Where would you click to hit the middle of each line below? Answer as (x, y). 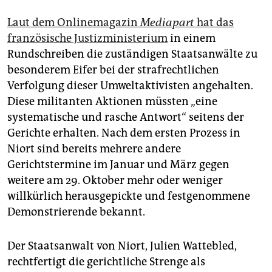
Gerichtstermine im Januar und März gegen (118, 165)
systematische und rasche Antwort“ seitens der (126, 117)
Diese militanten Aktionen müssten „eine (112, 102)
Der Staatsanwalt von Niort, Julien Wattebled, (122, 246)
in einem (192, 39)
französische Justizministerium (87, 39)
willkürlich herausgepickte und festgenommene (129, 196)
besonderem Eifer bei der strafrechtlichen (113, 70)
